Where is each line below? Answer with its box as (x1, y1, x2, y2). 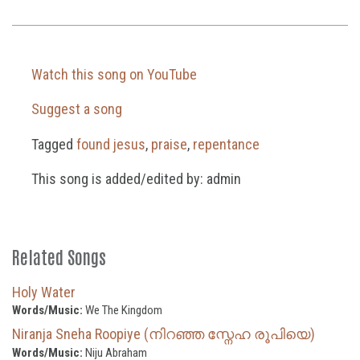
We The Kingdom (83, 302, 162, 317)
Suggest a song (27, 100, 122, 118)
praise (150, 135, 187, 153)
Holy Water (12, 283, 76, 301)
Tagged (27, 135, 76, 153)
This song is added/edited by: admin (27, 170, 241, 187)
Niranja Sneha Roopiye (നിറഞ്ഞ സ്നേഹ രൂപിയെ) (12, 325, 315, 342)
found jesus (76, 135, 145, 153)
